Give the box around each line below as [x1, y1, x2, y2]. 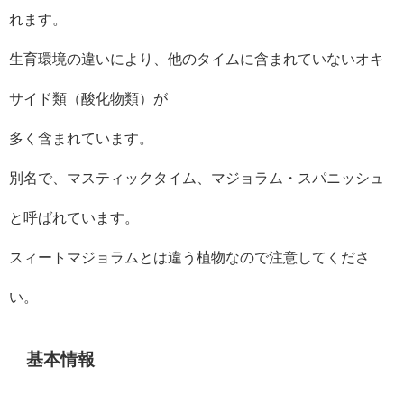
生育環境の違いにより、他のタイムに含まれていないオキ [9, 51, 384, 67]
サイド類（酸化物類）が [9, 91, 168, 106]
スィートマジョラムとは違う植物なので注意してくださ [9, 250, 370, 265]
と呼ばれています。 [9, 210, 139, 225]
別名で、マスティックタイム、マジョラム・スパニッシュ [9, 170, 384, 186]
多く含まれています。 [9, 131, 153, 146]
